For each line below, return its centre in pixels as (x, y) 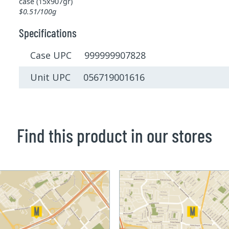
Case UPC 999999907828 (88, 55)
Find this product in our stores (114, 135)
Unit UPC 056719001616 (88, 77)
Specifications (48, 33)
